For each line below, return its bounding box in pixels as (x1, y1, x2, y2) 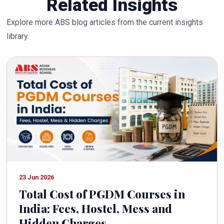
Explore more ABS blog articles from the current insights (6, 17, 203, 27)
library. (6, 31, 29, 41)
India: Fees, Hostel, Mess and (18, 200, 172, 216)
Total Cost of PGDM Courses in (18, 186, 185, 202)
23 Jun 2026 (18, 173, 54, 181)
